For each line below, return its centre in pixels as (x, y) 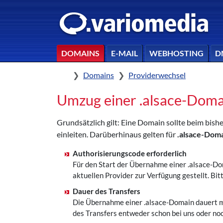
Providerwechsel (157, 75)
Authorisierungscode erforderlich (130, 154)
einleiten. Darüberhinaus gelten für (117, 134)
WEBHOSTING (176, 53)
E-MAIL (124, 53)
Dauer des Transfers (107, 191)
